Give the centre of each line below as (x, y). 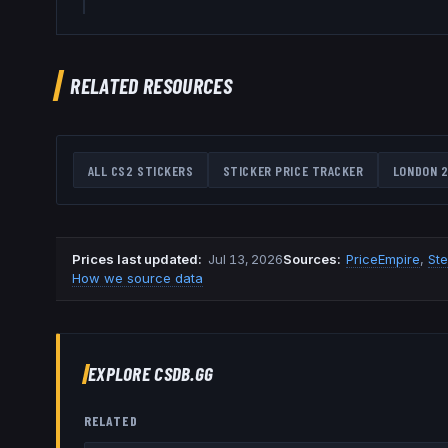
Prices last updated (135, 259)
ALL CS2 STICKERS (140, 170)
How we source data (137, 278)
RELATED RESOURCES (151, 84)
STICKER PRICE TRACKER (293, 170)
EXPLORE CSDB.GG (151, 374)
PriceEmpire (383, 259)
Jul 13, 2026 (245, 259)
